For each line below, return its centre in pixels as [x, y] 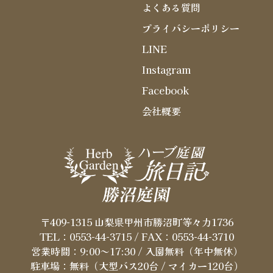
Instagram [166, 70]
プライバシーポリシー [190, 28]
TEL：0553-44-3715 [85, 237]
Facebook [165, 90]
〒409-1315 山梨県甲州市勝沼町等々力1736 [136, 222]
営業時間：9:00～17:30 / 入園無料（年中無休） [136, 251]
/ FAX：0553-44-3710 [183, 237]
